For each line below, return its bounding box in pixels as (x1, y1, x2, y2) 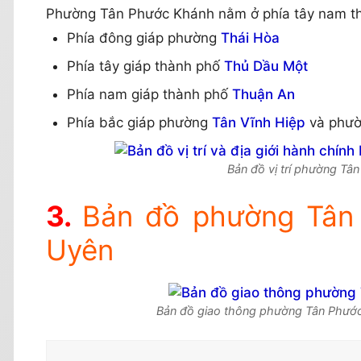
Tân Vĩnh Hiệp (211, 114, 305, 131)
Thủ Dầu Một (223, 58, 308, 75)
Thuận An (231, 86, 295, 103)
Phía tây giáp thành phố (66, 58, 224, 75)
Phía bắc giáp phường (66, 114, 212, 131)
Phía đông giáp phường (66, 30, 221, 47)
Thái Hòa (220, 30, 280, 47)
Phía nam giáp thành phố (66, 86, 232, 103)
